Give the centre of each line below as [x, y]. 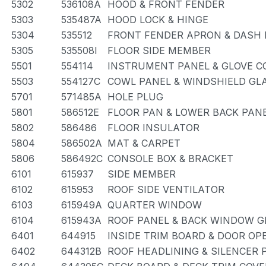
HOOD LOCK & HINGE [158, 20]
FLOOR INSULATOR [153, 128]
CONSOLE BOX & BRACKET [170, 159]
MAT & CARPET [144, 143]
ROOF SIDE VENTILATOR [166, 189]
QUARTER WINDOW [155, 205]
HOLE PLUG [135, 97]
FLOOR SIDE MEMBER [159, 50]
